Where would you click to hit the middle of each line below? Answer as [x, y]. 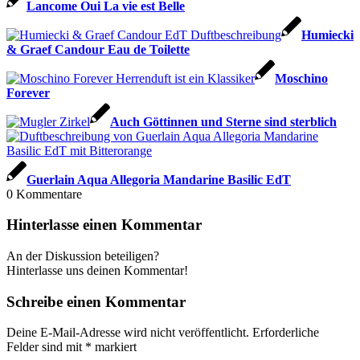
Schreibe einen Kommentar [96, 301]
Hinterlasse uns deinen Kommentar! [97, 270]
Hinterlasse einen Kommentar [104, 225]
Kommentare [49, 194]
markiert [114, 347]
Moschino [301, 78]
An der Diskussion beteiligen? [83, 256]
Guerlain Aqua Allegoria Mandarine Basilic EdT [159, 179]
